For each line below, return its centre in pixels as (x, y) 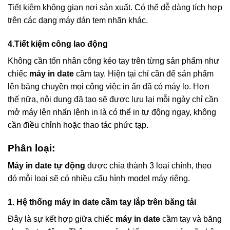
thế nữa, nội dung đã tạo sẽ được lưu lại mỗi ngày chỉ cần (113, 99)
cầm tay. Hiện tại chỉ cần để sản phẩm (144, 73)
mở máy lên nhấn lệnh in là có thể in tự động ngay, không (112, 112)
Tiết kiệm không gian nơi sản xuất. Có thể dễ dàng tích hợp (115, 7)
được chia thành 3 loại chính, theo (148, 166)
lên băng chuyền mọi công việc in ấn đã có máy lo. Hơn (109, 86)
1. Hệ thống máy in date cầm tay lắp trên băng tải (102, 202)
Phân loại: (31, 148)
